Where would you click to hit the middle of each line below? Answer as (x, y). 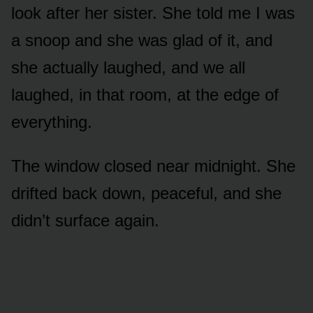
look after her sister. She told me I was (153, 13)
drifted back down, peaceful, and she (146, 193)
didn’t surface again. (85, 220)
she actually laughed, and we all (128, 67)
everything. (52, 122)
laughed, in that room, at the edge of (145, 94)
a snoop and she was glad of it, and (142, 40)
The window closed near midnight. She (153, 166)
